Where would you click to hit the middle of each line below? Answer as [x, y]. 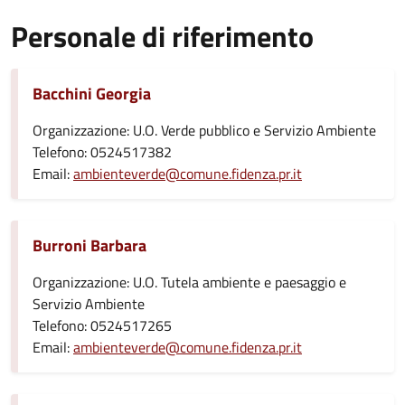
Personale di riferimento [162, 36]
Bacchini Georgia [92, 94]
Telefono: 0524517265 [102, 325]
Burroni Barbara [89, 245]
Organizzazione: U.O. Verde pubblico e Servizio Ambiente [204, 130]
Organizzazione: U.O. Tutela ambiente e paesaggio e [189, 282]
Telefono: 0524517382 [102, 152]
